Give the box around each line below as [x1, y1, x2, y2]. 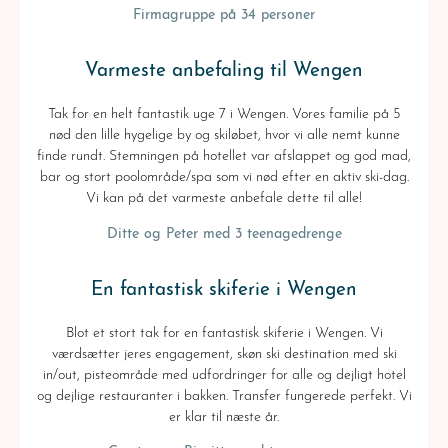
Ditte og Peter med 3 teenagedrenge [106, 226, 342, 242]
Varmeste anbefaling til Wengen [85, 62, 363, 82]
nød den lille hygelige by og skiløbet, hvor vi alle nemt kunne [48, 128, 400, 144]
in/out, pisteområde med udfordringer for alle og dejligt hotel [42, 367, 406, 383]
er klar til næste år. [169, 409, 279, 425]
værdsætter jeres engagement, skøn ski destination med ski [51, 346, 397, 362]
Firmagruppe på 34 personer [133, 8, 315, 24]
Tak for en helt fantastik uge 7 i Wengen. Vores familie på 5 [47, 107, 401, 123]
